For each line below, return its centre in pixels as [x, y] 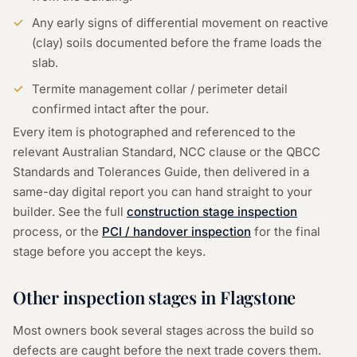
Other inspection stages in [117, 297]
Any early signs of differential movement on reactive [180, 23]
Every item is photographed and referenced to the [154, 132]
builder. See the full [68, 212]
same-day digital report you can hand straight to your [163, 192]
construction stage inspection [212, 212]
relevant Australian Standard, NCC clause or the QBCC [167, 152]
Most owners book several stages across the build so [163, 330]
